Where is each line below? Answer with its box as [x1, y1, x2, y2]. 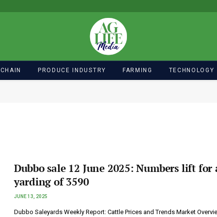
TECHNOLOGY [169, 66, 215, 74]
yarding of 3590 [14, 175, 89, 188]
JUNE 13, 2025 [14, 194, 47, 199]
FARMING [122, 66, 153, 74]
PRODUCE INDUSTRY [37, 66, 106, 74]
